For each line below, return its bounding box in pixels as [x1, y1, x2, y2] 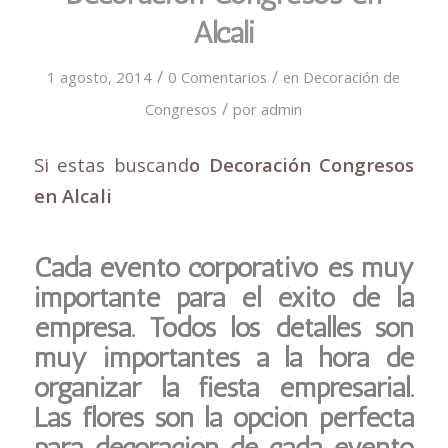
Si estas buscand [33, 151, 189, 177]
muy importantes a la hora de [33, 340, 415, 374]
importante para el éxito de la [33, 280, 415, 314]
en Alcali [33, 182, 112, 208]
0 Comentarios [168, 66, 268, 87]
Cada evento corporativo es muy [33, 250, 415, 284]
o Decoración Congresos [189, 151, 415, 177]
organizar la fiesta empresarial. [33, 370, 415, 404]
